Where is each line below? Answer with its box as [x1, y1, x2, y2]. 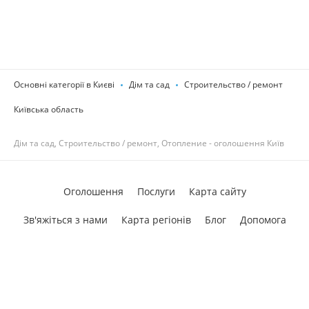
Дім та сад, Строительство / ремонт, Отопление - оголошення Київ [14, 137, 284, 149]
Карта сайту [188, 185, 246, 198]
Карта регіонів [121, 213, 191, 226]
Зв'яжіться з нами [23, 213, 108, 226]
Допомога [239, 213, 286, 226]
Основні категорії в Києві [14, 79, 114, 90]
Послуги [137, 185, 175, 198]
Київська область [14, 103, 83, 115]
